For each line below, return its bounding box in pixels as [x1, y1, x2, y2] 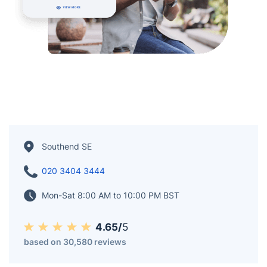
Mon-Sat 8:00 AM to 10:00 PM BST [42, 190, 179, 200]
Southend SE [42, 141, 92, 151]
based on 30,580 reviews [24, 237, 126, 247]
